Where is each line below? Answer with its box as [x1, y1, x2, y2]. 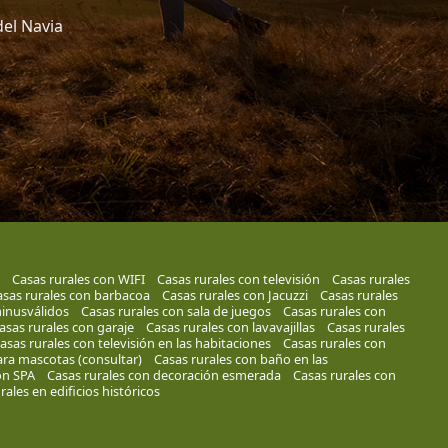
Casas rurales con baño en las [153, 350, 328, 369]
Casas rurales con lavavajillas [145, 318, 315, 337]
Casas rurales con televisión [156, 270, 320, 289]
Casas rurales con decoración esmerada [46, 366, 281, 385]
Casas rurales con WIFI [11, 270, 145, 289]
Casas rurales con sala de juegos [80, 302, 271, 321]
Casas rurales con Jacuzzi [161, 286, 308, 305]
